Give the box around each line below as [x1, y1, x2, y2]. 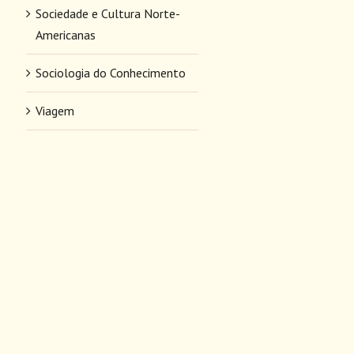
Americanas [35, 27, 96, 43]
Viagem [35, 103, 74, 119]
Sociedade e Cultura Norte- [35, 6, 180, 22]
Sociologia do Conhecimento [35, 65, 186, 81]
